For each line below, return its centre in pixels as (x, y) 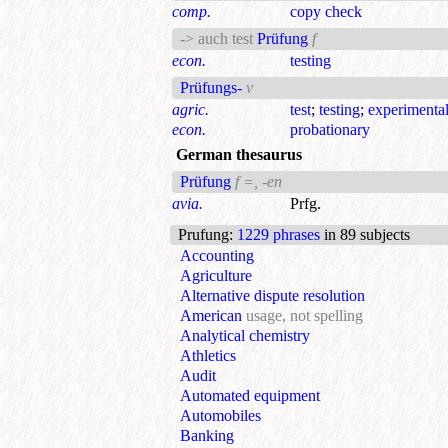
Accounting (217, 256)
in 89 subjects (365, 235)
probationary (330, 130)
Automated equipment (250, 396)
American (213, 316)
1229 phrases (278, 235)
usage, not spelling (304, 316)
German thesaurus (239, 155)
